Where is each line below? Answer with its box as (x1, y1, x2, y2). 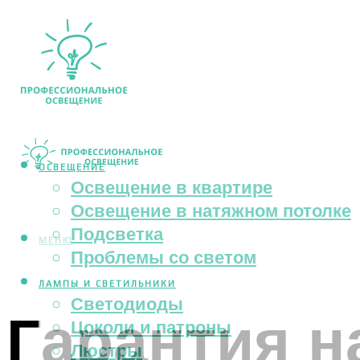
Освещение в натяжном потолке (71, 198, 351, 223)
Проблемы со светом (71, 245, 256, 269)
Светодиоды (71, 292, 183, 316)
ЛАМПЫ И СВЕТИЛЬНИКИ (39, 279, 176, 289)
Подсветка (71, 222, 163, 246)
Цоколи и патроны (71, 315, 231, 339)
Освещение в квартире (71, 175, 272, 199)
